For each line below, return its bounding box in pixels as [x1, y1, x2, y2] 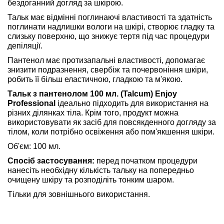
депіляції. [7, 41, 42, 50]
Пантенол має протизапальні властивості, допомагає [7, 55, 205, 64]
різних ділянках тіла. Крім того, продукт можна [7, 108, 178, 117]
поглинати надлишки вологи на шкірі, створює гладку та [7, 22, 214, 31]
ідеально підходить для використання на [55, 98, 208, 107]
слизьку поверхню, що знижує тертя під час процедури [7, 31, 209, 40]
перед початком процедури [94, 156, 197, 165]
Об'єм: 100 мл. [7, 141, 60, 150]
